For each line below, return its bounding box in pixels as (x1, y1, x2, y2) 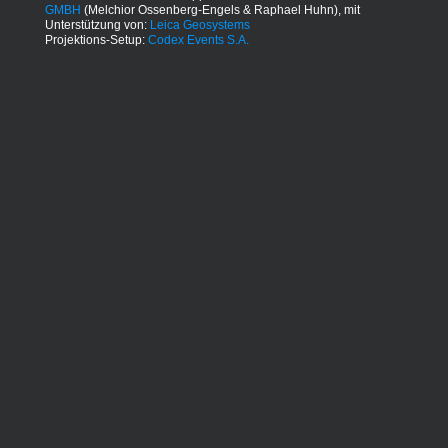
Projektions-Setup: (44, 33, 148, 48)
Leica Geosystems (149, 18, 250, 33)
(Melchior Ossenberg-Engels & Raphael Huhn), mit (80, 3, 360, 18)
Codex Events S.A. (147, 33, 249, 48)
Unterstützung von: (44, 18, 150, 33)
